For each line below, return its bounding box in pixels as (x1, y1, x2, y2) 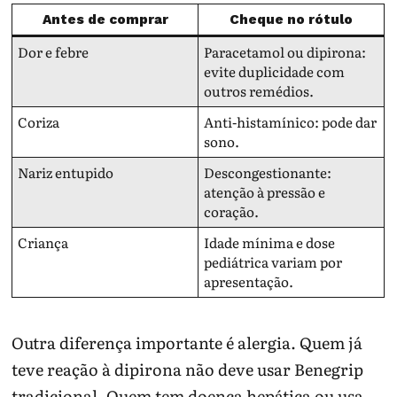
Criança (18, 232, 69, 253)
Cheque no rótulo (230, 12, 354, 28)
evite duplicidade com (204, 61, 346, 82)
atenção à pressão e (204, 182, 326, 203)
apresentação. (204, 271, 294, 292)
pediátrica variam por (204, 252, 343, 273)
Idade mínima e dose (204, 232, 336, 253)
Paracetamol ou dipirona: (204, 42, 367, 63)
